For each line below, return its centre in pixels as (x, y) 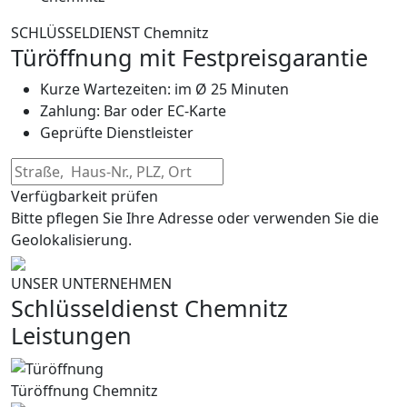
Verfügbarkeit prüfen (84, 196)
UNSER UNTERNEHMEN (91, 283)
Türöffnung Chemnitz (84, 390)
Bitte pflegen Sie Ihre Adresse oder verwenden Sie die (195, 218)
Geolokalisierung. (71, 239)
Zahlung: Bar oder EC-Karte (133, 110)
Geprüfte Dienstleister (117, 132)
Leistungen (71, 335)
